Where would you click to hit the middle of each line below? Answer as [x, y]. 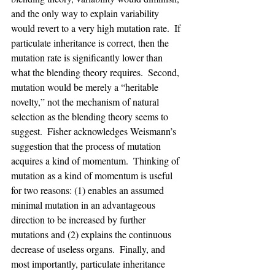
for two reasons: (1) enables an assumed [89, 190]
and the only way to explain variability [86, 13]
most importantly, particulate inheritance [89, 264]
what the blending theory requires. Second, [96, 72]
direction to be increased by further [79, 219]
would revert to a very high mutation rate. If [97, 28]
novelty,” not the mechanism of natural [86, 102]
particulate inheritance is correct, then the [91, 43]
